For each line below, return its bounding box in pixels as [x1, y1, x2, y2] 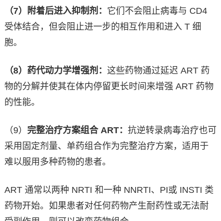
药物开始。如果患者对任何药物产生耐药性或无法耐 [4, 201, 209, 211]
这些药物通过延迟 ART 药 [107, 66, 210, 76]
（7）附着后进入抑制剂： [4, 6, 107, 16]
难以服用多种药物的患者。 [4, 157, 111, 167]
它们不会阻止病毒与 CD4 [107, 6, 207, 16]
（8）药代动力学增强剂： [4, 66, 107, 76]
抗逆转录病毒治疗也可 [127, 125, 217, 136]
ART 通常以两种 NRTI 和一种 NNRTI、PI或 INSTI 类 [4, 185, 214, 195]
